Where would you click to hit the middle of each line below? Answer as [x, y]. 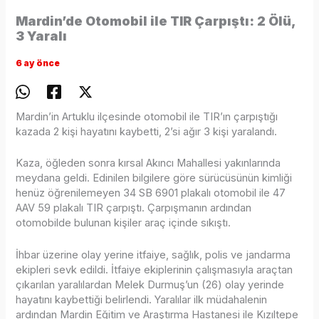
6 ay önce [38, 64]
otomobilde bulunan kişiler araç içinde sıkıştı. [124, 223]
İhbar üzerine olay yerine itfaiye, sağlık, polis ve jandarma [153, 255]
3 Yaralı [42, 36]
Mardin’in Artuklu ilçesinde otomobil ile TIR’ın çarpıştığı [147, 117]
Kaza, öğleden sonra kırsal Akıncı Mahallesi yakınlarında [148, 163]
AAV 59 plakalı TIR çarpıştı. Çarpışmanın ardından [134, 208]
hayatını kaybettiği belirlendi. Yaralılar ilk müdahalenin [142, 299]
